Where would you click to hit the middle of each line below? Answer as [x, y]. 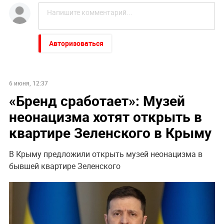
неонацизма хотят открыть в [105, 116]
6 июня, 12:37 [28, 83]
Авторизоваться [76, 43]
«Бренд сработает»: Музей [97, 100]
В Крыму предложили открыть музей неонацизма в [105, 154]
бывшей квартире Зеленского [64, 166]
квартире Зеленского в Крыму [110, 132]
